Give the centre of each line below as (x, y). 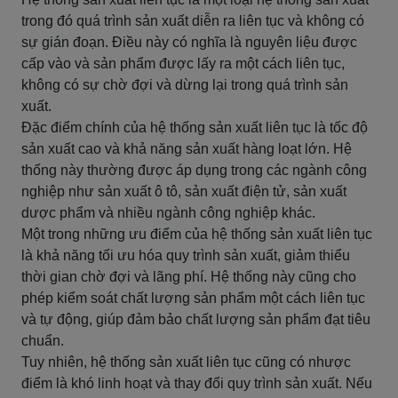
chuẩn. (43, 341)
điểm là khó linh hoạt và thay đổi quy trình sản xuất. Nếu (197, 383)
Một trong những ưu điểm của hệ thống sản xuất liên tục (197, 234)
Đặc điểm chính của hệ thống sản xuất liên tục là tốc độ (195, 127)
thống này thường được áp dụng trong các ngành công (194, 170)
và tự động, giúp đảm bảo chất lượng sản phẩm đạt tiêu (196, 319)
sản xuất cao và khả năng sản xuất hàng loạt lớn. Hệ (187, 149)
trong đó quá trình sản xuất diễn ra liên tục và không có (193, 21)
